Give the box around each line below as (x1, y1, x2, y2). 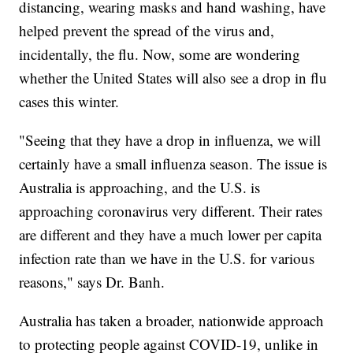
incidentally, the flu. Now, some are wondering (19, 44, 301, 65)
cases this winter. (19, 91, 120, 112)
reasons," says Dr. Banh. (19, 272, 165, 292)
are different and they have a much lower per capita (19, 225, 322, 245)
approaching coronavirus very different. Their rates (19, 201, 323, 221)
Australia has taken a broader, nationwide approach (19, 310, 325, 331)
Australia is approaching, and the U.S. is (19, 177, 261, 198)
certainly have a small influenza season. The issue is (19, 154, 328, 174)
